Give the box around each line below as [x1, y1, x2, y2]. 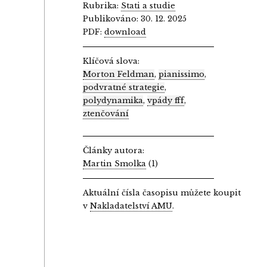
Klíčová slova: [83, 55, 140, 66]
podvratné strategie [83, 82, 165, 92]
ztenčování [83, 108, 129, 119]
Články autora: [83, 145, 145, 156]
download [104, 26, 147, 37]
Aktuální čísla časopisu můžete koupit [83, 187, 241, 198]
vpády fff [147, 95, 185, 105]
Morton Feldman [83, 69, 155, 79]
